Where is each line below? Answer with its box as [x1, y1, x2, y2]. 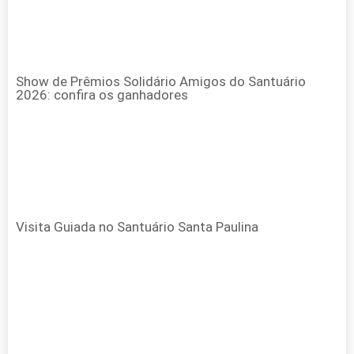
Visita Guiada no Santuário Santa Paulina [16, 219, 258, 235]
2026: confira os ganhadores [16, 87, 188, 104]
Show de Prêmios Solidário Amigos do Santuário [16, 73, 306, 90]
